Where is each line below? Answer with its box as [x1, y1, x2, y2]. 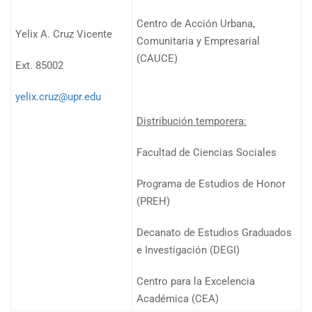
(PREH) [136, 195, 170, 208]
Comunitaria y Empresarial [136, 35, 260, 47]
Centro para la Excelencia [136, 275, 255, 288]
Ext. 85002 [15, 59, 63, 72]
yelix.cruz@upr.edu [15, 91, 101, 103]
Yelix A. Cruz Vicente [15, 28, 112, 40]
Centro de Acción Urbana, [136, 17, 255, 30]
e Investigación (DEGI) [136, 244, 240, 256]
